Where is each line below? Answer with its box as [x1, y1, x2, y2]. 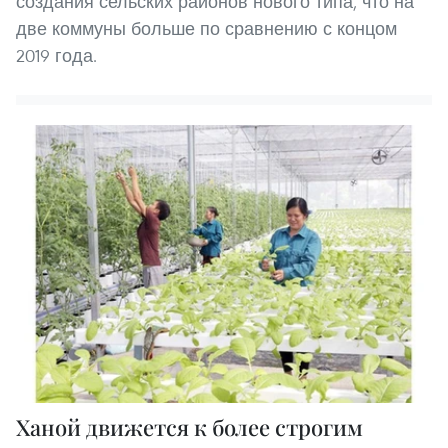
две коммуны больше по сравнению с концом [16, 17, 397, 41]
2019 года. [16, 44, 97, 68]
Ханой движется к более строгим [16, 411, 363, 442]
